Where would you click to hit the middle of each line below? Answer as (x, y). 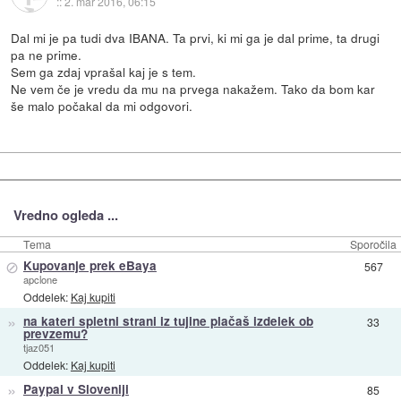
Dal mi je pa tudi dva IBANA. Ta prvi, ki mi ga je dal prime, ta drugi (196, 38)
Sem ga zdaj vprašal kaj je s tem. (104, 72)
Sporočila (373, 244)
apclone (40, 280)
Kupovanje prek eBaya (90, 266)
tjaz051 (38, 348)
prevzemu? (55, 334)
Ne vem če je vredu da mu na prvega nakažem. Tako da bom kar (193, 89)
